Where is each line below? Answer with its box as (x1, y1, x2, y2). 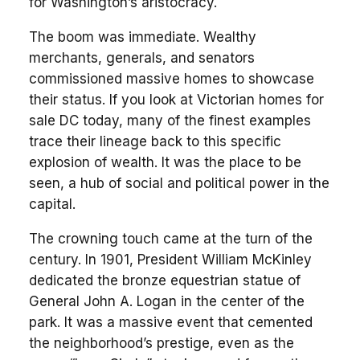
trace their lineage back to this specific (28, 133, 281, 149)
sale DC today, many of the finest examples (28, 112, 311, 129)
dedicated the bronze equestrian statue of (28, 272, 301, 288)
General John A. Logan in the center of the (28, 292, 305, 309)
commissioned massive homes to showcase (28, 70, 314, 87)
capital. (28, 195, 76, 212)
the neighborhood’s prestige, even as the (28, 334, 294, 351)
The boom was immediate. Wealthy (28, 28, 256, 45)
